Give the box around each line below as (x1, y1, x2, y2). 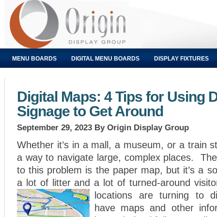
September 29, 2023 (17, 123, 92, 132)
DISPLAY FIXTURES (154, 55, 209, 62)
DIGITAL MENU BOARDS (71, 55, 139, 62)
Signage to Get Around (17, 103, 163, 119)
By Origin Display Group (92, 123, 189, 132)
